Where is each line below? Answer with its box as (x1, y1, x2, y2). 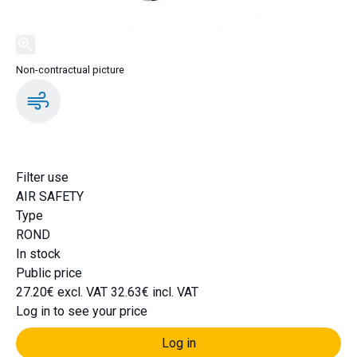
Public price (16, 265, 82, 280)
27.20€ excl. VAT (16, 284, 111, 300)
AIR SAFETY (16, 189, 84, 204)
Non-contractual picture (16, 64, 124, 76)
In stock (16, 246, 61, 261)
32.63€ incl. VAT (111, 284, 198, 300)
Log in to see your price (16, 304, 147, 319)
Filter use (16, 170, 69, 185)
